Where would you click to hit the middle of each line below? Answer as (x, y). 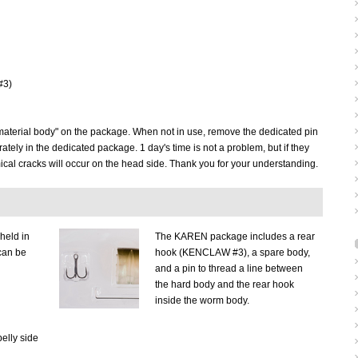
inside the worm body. (202, 300)
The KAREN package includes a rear (235, 237)
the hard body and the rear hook (225, 284)
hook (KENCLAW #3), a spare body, (233, 253)
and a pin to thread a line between (229, 268)
